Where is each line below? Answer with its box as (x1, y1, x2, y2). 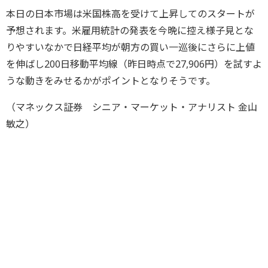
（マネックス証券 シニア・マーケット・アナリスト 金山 (6, 100, 257, 114)
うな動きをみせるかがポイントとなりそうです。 (6, 74, 215, 87)
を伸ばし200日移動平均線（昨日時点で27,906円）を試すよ (6, 57, 262, 71)
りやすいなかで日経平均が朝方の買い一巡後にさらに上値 (6, 40, 255, 54)
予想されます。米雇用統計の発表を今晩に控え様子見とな (6, 23, 254, 37)
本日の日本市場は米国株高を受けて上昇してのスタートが (6, 7, 255, 20)
